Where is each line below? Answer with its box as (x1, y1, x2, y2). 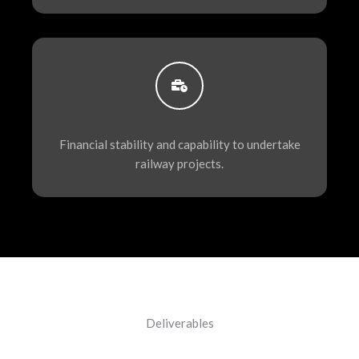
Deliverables (145, 316, 214, 331)
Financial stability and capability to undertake (58, 137, 301, 152)
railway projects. (135, 156, 224, 171)
